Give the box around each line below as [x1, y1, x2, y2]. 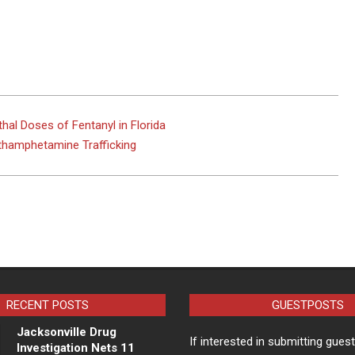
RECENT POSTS [6, 298, 89, 313]
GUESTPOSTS [271, 298, 344, 313]
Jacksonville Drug [16, 325, 116, 340]
